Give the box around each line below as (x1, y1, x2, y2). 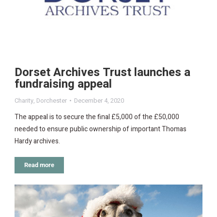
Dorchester (36, 95, 67, 105)
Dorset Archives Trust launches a (15, 63, 190, 81)
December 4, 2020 (74, 95, 124, 105)
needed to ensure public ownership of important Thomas (15, 124, 186, 134)
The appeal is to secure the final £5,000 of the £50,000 (15, 111, 179, 122)
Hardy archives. (15, 136, 60, 146)
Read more (24, 161, 54, 169)
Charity (15, 95, 33, 105)
